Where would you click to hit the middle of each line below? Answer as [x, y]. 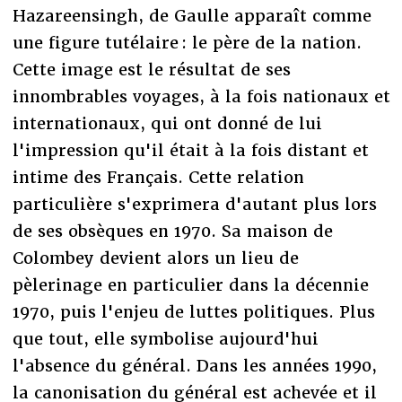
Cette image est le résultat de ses [151, 69]
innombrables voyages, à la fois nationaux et [201, 96]
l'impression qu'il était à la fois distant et [190, 150]
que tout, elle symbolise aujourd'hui [165, 338]
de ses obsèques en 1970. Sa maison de [172, 231]
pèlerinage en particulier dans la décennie [190, 284]
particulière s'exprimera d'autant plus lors [194, 204]
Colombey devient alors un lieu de [155, 258]
